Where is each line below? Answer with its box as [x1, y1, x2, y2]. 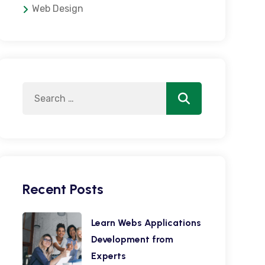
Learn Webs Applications [91, 217, 201, 228]
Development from [91, 234, 173, 245]
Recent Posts [22, 180, 104, 198]
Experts [91, 250, 126, 261]
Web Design [31, 3, 83, 14]
